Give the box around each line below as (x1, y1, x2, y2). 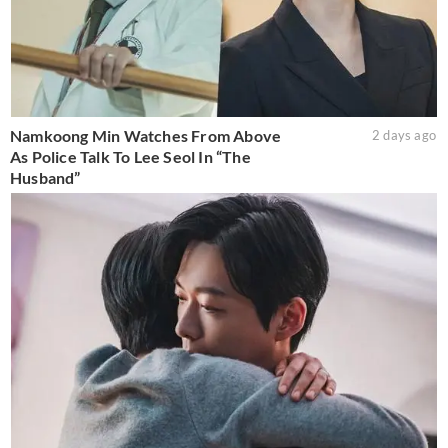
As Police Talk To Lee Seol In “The (10, 146, 251, 166)
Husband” (10, 167, 81, 187)
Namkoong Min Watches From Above (10, 125, 282, 145)
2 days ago (371, 126, 436, 143)
